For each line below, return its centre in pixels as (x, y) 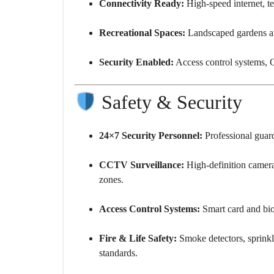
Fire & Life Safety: (138, 239)
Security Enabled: (136, 62)
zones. (111, 180)
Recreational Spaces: (142, 33)
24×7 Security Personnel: (151, 136)
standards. (118, 253)
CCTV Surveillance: (142, 165)
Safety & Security (170, 102)
